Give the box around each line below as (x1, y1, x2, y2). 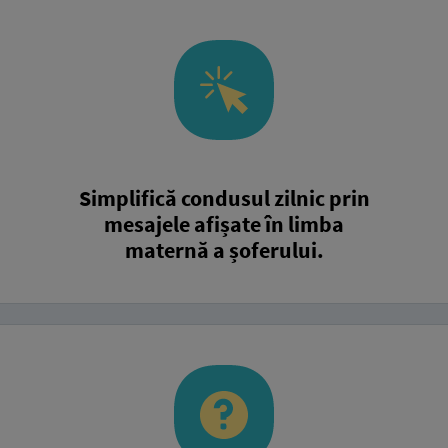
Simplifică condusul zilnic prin (78, 183, 370, 212)
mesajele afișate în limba (104, 209, 344, 238)
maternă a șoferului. (124, 235, 324, 264)
